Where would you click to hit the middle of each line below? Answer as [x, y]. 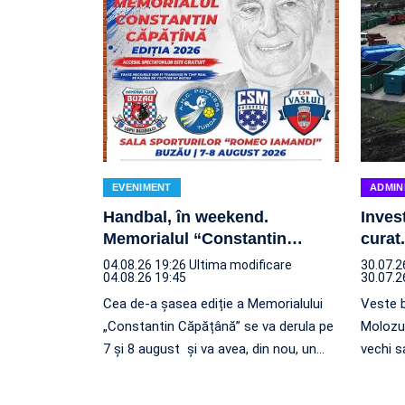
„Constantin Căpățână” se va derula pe [218, 326]
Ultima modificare [240, 264]
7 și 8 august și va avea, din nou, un [210, 348]
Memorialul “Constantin [195, 238]
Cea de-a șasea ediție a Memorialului [213, 303]
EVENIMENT [142, 187]
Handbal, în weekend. [186, 217]
